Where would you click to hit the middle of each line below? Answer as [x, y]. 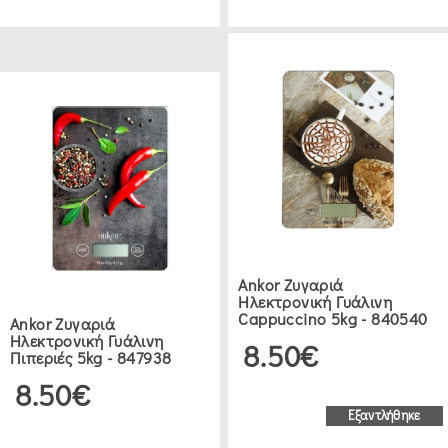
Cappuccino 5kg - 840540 [333, 318]
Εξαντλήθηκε [384, 414]
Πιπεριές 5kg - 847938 [91, 357]
